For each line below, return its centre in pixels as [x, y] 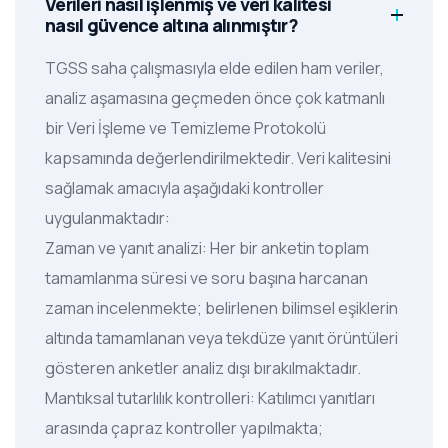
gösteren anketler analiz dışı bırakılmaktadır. [203, 368]
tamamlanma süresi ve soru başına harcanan [206, 278]
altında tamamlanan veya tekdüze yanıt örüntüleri [221, 338]
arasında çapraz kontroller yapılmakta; [184, 428]
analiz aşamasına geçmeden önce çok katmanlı [215, 98]
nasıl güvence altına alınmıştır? [171, 25]
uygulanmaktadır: [109, 218]
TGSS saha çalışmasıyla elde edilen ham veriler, [214, 68]
